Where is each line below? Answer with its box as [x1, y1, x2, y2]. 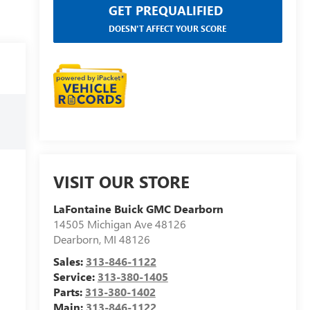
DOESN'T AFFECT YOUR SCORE [109, 22, 227, 34]
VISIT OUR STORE [53, 170, 190, 193]
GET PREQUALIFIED [109, 1, 224, 19]
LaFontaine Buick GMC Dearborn [53, 201, 224, 217]
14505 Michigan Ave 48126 [53, 217, 186, 232]
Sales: [53, 254, 86, 269]
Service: [53, 269, 98, 284]
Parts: [53, 284, 85, 300]
